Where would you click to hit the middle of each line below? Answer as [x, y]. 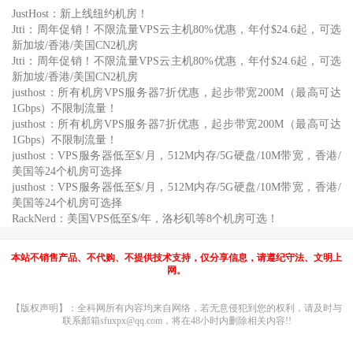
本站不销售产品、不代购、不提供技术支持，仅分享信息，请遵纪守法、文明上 [176, 258]
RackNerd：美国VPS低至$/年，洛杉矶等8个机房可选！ [145, 219]
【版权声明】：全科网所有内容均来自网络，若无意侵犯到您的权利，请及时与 [176, 308]
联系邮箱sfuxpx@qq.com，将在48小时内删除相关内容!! [176, 321]
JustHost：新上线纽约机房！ [80, 14]
